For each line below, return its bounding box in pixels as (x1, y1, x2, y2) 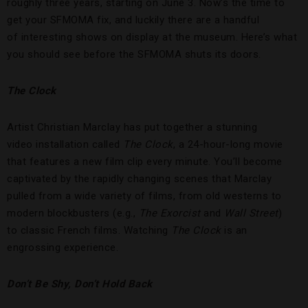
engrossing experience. (7, 241, 118, 254)
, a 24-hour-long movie (173, 138, 283, 151)
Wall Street (224, 207, 278, 220)
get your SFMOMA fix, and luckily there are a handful (7, 14, 259, 27)
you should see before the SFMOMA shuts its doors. (7, 48, 261, 61)
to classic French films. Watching (7, 224, 171, 237)
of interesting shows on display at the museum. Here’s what (7, 31, 297, 44)
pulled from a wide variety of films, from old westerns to (7, 190, 282, 203)
